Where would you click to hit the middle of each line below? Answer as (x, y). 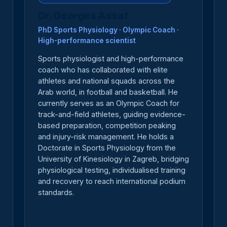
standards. (56, 193)
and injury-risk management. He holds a (106, 137)
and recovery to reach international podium (112, 181)
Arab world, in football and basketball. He (108, 92)
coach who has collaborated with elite (103, 70)
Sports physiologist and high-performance (111, 59)
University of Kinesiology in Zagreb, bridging (113, 159)
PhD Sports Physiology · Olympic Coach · (108, 30)
